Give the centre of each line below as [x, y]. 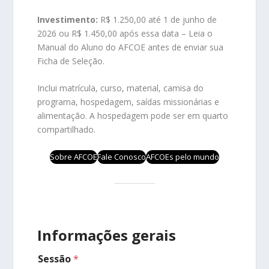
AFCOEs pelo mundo [183, 157]
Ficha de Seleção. [71, 61]
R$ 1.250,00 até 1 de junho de [158, 19]
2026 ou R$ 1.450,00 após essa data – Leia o [125, 33]
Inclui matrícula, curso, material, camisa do [121, 88]
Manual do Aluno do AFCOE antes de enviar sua [131, 47]
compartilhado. [67, 129]
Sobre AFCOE [74, 157]
